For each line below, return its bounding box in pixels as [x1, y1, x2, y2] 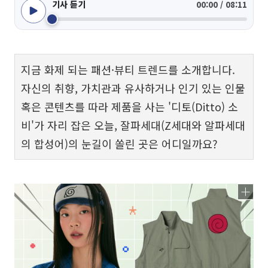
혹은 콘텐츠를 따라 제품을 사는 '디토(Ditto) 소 [21, 99, 238, 114]
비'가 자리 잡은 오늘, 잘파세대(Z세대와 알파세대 [21, 117, 245, 133]
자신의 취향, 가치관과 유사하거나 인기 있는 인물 [21, 80, 245, 96]
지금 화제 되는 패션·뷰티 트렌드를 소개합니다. [21, 62, 235, 77]
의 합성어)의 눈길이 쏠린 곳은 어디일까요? [21, 136, 218, 151]
